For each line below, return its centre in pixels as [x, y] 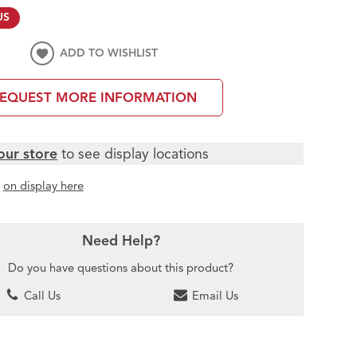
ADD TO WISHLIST [109, 53]
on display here [43, 185]
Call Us [41, 295]
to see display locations [133, 153]
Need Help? [121, 240]
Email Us [214, 295]
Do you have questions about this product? [121, 268]
